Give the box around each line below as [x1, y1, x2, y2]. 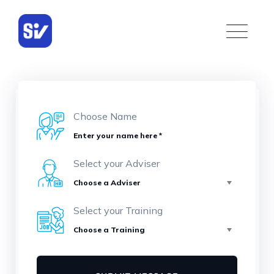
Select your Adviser [73, 157, 160, 169]
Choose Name [73, 110, 137, 122]
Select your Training [73, 204, 163, 217]
